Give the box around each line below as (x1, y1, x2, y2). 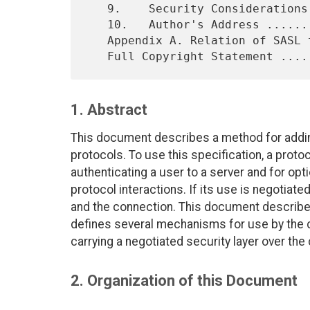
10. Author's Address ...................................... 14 (86, 17, 107, 31)
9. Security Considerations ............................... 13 (86, 1, 107, 15)
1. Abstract (71, 101, 147, 119)
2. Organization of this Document (71, 272, 298, 290)
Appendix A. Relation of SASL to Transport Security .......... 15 (86, 33, 107, 47)
